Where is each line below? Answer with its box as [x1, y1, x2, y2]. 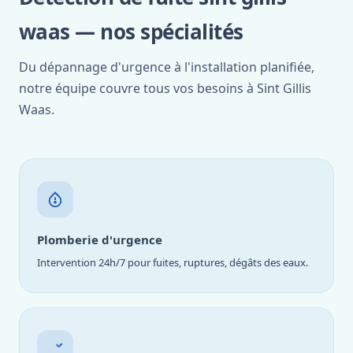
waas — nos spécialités [19, 17, 243, 46]
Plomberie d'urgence [37, 232, 162, 247]
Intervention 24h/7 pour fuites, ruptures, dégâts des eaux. [37, 255, 308, 269]
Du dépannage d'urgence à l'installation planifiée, [19, 58, 314, 76]
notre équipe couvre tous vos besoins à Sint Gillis [19, 80, 311, 97]
